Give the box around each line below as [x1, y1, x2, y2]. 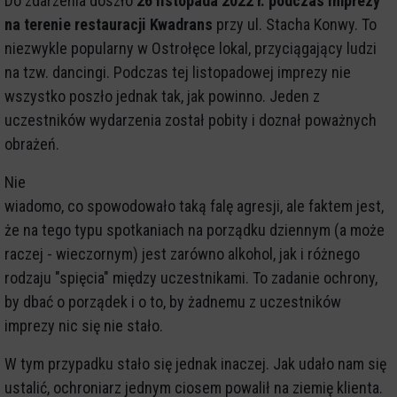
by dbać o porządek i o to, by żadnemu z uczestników [4, 292, 341, 312]
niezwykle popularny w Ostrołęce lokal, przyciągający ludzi [4, 39, 377, 58]
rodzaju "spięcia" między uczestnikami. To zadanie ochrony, [4, 269, 378, 288]
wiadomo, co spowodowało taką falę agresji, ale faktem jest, [4, 197, 384, 216]
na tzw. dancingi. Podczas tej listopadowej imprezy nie [4, 63, 351, 82]
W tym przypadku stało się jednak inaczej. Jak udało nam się [4, 354, 386, 374]
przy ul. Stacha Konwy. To [213, 15, 377, 35]
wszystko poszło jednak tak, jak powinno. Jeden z [4, 87, 320, 106]
